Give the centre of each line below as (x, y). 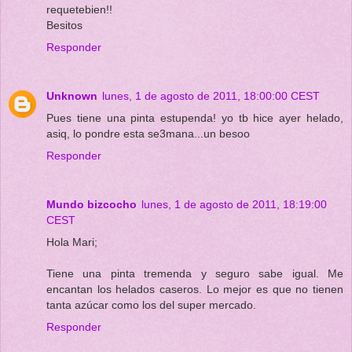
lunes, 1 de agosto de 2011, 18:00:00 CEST (211, 95)
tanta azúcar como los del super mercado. (151, 304)
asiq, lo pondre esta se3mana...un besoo (148, 133)
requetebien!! (79, 9)
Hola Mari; (72, 242)
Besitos (64, 25)
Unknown (72, 95)
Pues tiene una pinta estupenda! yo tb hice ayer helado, (195, 117)
